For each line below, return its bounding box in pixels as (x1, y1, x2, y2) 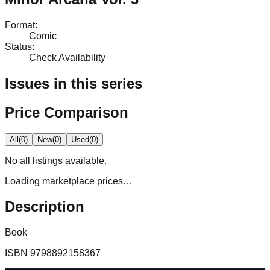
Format (5, 19, 35, 30)
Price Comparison (5, 104, 128, 121)
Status (5, 41, 32, 52)
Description (5, 198, 84, 215)
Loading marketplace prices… (5, 175, 133, 186)
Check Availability (29, 52, 105, 63)
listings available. (30, 155, 107, 166)
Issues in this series (5, 75, 142, 92)
